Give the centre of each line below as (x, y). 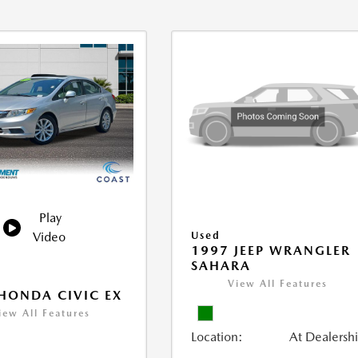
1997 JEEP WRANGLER (271, 251)
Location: (217, 337)
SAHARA (221, 266)
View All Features (278, 284)
